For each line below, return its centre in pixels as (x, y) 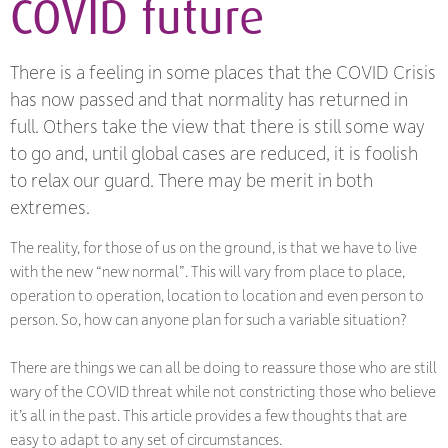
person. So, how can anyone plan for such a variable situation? (208, 319)
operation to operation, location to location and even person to (217, 295)
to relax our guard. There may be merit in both (191, 180)
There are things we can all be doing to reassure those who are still (223, 367)
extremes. (50, 207)
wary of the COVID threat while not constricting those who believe (223, 391)
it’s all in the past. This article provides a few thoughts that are (208, 415)
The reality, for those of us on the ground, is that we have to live (213, 247)
